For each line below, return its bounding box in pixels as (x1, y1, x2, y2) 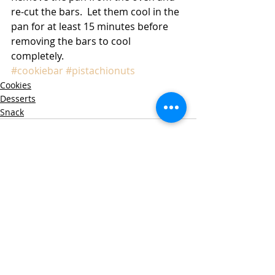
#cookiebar (11, 63, 63, 77)
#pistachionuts (66, 63, 135, 77)
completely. (11, 48, 66, 63)
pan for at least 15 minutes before (11, 19, 171, 33)
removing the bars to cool (11, 34, 133, 48)
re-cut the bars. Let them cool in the (11, 4, 182, 18)
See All (169, 203, 196, 215)
